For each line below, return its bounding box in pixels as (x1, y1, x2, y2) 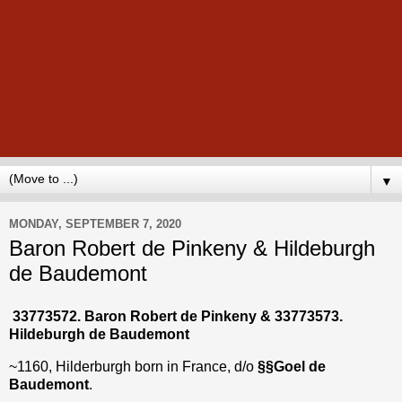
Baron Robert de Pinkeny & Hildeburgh (9, 236, 375, 260)
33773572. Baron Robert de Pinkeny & (13, 308, 275, 324)
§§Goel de (258, 358, 326, 374)
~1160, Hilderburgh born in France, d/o (9, 358, 258, 374)
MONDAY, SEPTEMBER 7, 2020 (9, 216, 181, 231)
